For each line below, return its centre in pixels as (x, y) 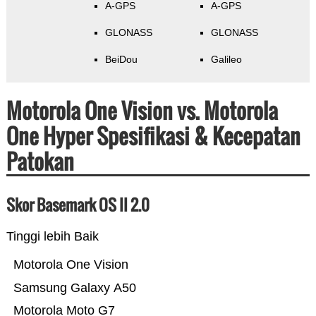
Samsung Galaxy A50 (74, 288)
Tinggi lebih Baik (52, 237)
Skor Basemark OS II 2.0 (78, 205)
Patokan (40, 162)
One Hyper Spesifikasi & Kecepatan (153, 136)
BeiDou (121, 60)
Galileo (226, 60)
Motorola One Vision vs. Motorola (142, 111)
